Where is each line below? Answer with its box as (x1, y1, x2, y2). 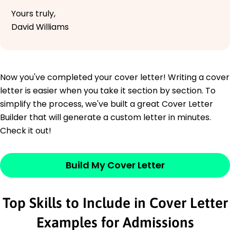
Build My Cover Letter (65, 158, 165, 171)
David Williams (11, 21, 69, 33)
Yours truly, (11, 7, 55, 20)
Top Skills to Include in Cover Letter (2, 194, 228, 211)
